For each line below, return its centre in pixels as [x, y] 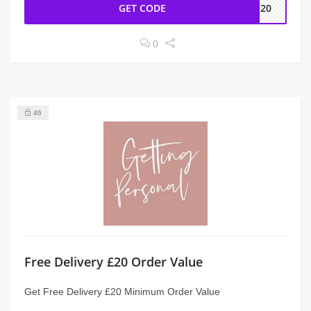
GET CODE [143, 8]
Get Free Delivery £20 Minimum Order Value [122, 292]
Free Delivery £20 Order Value [114, 262]
